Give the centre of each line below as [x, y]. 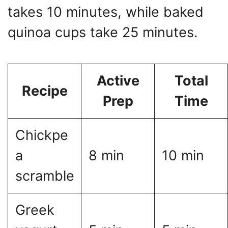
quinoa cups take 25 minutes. [103, 33]
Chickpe [41, 135]
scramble [45, 176]
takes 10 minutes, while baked [106, 12]
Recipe [45, 91]
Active [118, 80]
